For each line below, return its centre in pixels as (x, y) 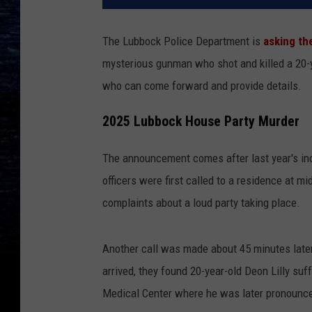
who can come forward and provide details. (202, 86)
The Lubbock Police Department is (183, 41)
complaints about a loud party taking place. (201, 202)
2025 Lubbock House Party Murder (201, 121)
